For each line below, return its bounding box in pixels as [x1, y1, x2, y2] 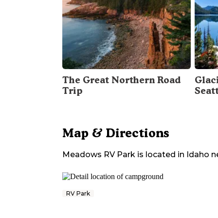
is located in [135, 150, 184, 160]
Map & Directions [62, 126, 169, 141]
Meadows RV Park [62, 150, 135, 160]
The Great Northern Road [62, 74, 181, 86]
